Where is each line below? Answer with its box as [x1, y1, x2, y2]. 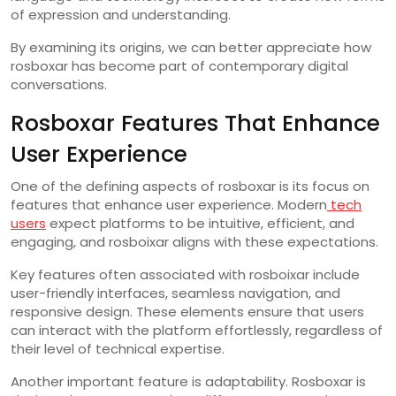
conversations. [11, 74, 107, 94]
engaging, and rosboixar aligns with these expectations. [11, 232, 378, 251]
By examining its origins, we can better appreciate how [11, 37, 371, 57]
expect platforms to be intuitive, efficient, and [46, 213, 354, 232]
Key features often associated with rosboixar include [11, 264, 360, 284]
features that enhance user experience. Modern [11, 194, 327, 214]
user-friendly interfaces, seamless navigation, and [11, 283, 340, 302]
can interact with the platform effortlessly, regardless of [11, 320, 383, 339]
